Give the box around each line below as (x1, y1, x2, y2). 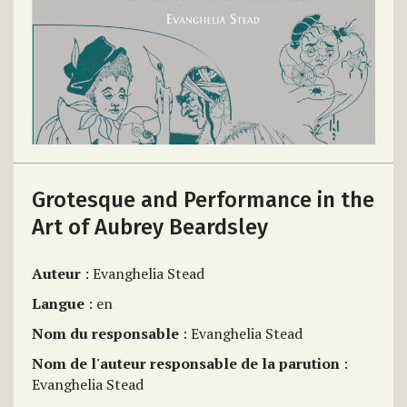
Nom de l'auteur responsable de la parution (32, 353, 340, 373)
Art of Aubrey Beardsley (32, 214, 268, 240)
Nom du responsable (32, 323, 179, 343)
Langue (32, 293, 84, 313)
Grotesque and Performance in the (32, 187, 374, 213)
